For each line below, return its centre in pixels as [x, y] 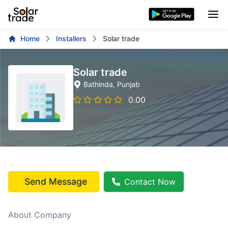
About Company [40, 215]
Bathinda [98, 84]
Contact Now [150, 182]
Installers [71, 38]
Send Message [56, 181]
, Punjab [126, 84]
